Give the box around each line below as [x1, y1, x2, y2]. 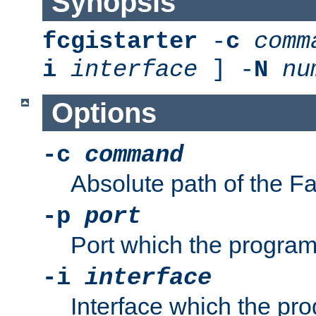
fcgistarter [42, 28, 197, 56]
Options [51, 97, 157, 128]
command [85, 142, 183, 169]
